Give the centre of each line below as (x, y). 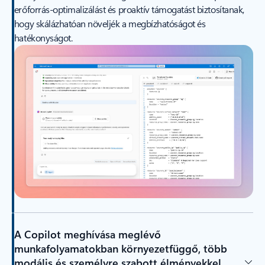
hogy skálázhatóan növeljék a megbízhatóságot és (110, 23)
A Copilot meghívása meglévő (87, 234)
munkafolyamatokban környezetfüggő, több (120, 248)
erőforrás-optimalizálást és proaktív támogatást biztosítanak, (129, 9)
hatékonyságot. (43, 37)
